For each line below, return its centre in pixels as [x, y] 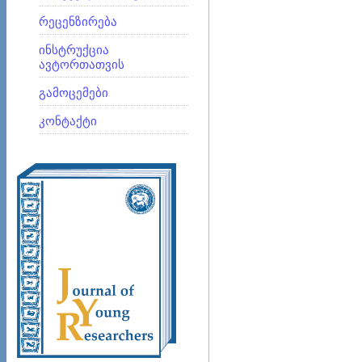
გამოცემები [74, 93]
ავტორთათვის [82, 65]
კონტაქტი [68, 121]
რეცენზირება [78, 22]
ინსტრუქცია [74, 50]
